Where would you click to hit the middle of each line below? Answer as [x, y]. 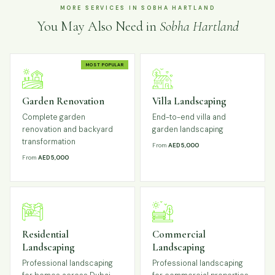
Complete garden [54, 117]
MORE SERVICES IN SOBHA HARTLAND [137, 8]
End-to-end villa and [189, 117]
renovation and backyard [68, 129]
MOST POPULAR [105, 64]
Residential [46, 234]
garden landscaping [188, 129]
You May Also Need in [98, 26]
